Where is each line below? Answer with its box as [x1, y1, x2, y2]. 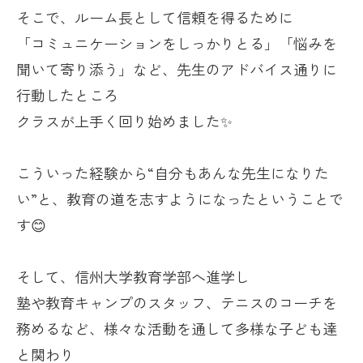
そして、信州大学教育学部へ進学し [16, 266, 250, 288]
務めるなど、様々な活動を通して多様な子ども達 [16, 318, 337, 340]
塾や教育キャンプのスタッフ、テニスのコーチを [16, 292, 337, 314]
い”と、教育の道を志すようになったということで [16, 188, 344, 210]
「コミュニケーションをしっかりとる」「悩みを [16, 32, 337, 54]
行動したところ [16, 84, 118, 106]
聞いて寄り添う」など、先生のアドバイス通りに [16, 58, 337, 80]
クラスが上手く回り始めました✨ [16, 110, 233, 132]
